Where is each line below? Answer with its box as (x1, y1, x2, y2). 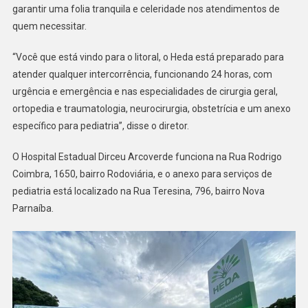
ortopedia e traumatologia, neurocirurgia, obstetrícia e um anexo (12, 103, 291, 115)
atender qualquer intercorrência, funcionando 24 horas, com (12, 69, 272, 80)
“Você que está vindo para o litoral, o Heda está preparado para (12, 52, 284, 63)
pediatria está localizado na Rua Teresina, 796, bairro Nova (12, 186, 265, 197)
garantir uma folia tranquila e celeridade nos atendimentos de (12, 3, 280, 15)
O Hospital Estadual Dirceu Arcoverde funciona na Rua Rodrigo (12, 151, 282, 163)
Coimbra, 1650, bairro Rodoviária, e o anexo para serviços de (12, 168, 272, 180)
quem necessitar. (12, 21, 87, 32)
